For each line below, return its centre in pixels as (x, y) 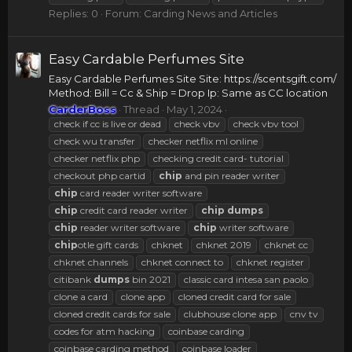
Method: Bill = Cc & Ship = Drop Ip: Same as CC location (188, 92)
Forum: (125, 14)
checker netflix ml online (203, 141)
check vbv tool (266, 123)
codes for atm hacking (104, 331)
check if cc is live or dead (108, 123)
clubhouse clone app (230, 313)
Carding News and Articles (211, 14)
